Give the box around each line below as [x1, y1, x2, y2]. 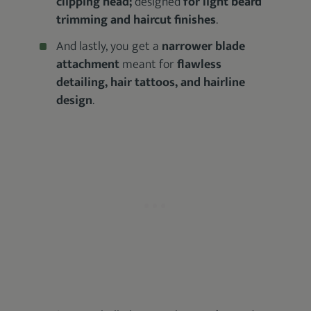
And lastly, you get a [56, 36, 162, 57]
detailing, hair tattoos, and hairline [56, 72, 246, 93]
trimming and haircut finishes [56, 10, 217, 31]
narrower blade [162, 36, 246, 57]
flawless [177, 54, 222, 75]
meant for [122, 54, 178, 75]
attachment [56, 54, 123, 75]
